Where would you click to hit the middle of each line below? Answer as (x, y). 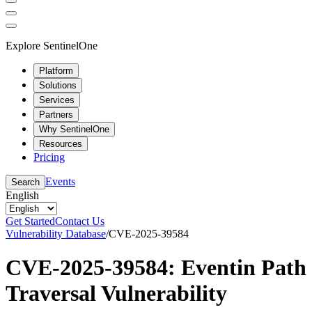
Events (60, 181)
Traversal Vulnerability (116, 293)
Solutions (58, 85)
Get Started (30, 221)
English (22, 195)
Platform (56, 70)
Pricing (49, 157)
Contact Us (80, 221)
